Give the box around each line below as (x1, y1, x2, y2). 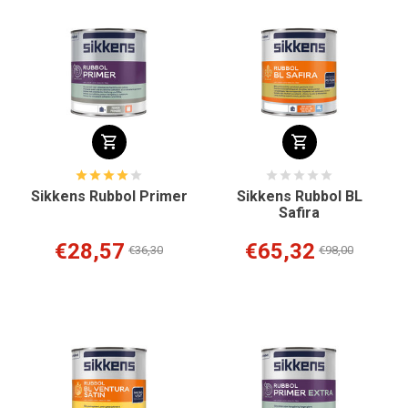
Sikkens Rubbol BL (236, 188, 362, 206)
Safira (279, 204, 320, 222)
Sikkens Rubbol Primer (30, 188, 188, 206)
